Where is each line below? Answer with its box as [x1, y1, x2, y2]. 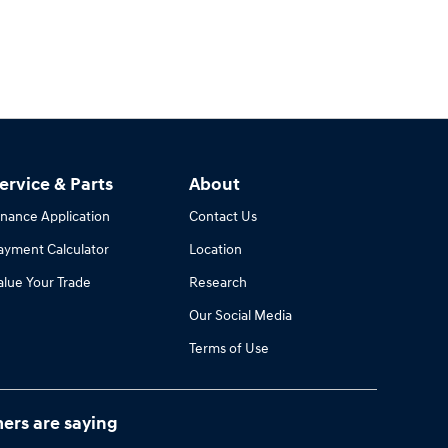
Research [188, 273, 247, 291]
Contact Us [188, 207, 257, 225]
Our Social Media [188, 306, 292, 324]
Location [188, 240, 242, 258]
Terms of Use [188, 339, 269, 357]
